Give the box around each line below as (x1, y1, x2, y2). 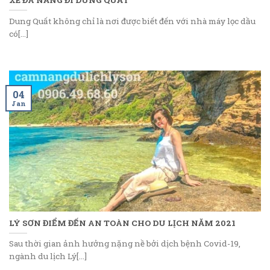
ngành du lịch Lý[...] (9, 251, 87, 262)
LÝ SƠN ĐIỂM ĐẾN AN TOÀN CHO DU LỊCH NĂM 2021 (9, 217, 236, 228)
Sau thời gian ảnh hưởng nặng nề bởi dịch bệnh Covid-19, (9, 238, 240, 250)
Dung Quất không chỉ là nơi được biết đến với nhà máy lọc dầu (9, 15, 256, 27)
